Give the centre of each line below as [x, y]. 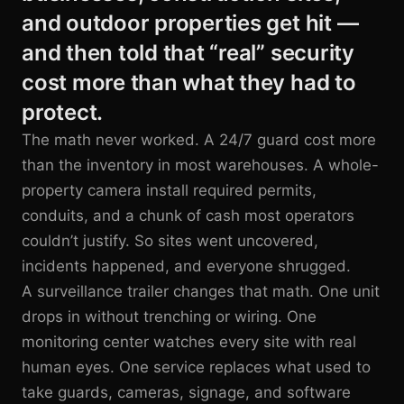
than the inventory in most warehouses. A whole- [200, 165]
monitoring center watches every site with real [189, 342]
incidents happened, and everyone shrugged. [186, 266]
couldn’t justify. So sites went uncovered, [170, 241]
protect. [63, 113]
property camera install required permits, [169, 191]
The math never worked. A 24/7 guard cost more [199, 140]
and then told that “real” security [188, 53]
